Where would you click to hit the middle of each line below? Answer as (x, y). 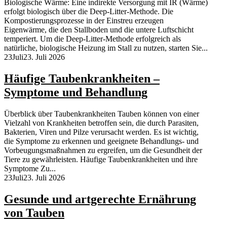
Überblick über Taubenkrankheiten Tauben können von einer (102, 114)
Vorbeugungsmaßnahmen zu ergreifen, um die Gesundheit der (103, 150)
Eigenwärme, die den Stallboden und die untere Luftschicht (99, 30)
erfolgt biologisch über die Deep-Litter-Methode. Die (89, 12)
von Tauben (34, 213)
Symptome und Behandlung (76, 92)
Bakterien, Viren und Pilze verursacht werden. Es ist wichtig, (101, 132)
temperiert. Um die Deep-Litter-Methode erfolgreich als (92, 39)
